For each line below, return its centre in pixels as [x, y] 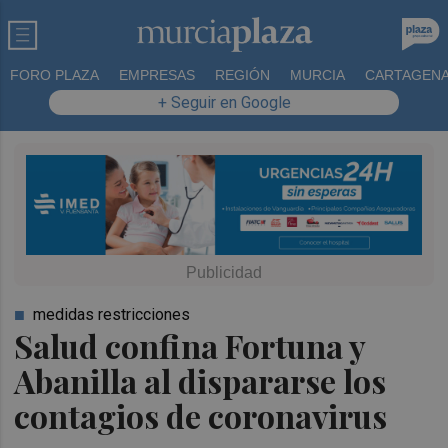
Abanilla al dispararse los [200, 380]
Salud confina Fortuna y [190, 345]
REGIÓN [242, 75]
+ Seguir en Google [224, 102]
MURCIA [317, 75]
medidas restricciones [112, 314]
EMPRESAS [157, 75]
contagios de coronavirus [201, 415]
